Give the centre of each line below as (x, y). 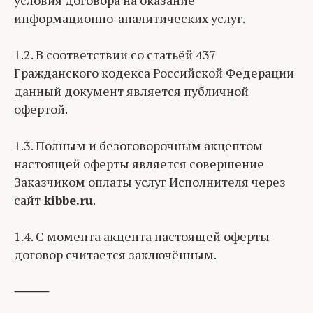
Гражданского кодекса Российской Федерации (154, 73)
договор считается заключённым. (115, 254)
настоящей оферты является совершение (139, 163)
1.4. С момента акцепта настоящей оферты (142, 236)
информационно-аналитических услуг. (130, 18)
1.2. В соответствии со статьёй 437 (115, 54)
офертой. (41, 109)
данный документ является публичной (131, 91)
